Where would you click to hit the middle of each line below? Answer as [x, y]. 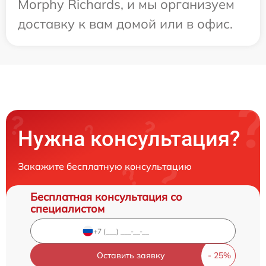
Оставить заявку [131, 255]
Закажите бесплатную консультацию [105, 166]
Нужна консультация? [129, 139]
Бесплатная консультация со [106, 197]
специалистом [67, 209]
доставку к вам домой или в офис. [125, 24]
